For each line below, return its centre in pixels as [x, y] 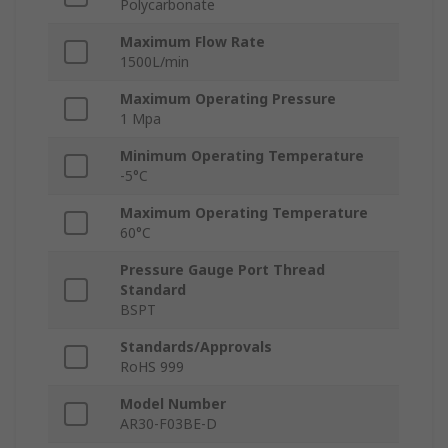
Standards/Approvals [196, 347]
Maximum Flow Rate [192, 42]
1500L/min [154, 62]
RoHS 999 [152, 367]
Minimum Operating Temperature [242, 156]
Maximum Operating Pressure [228, 99]
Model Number [173, 404]
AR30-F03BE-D [168, 424]
